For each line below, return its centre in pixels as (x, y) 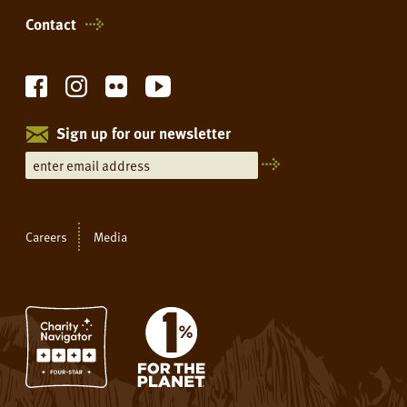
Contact (51, 24)
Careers (46, 236)
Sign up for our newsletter (143, 133)
